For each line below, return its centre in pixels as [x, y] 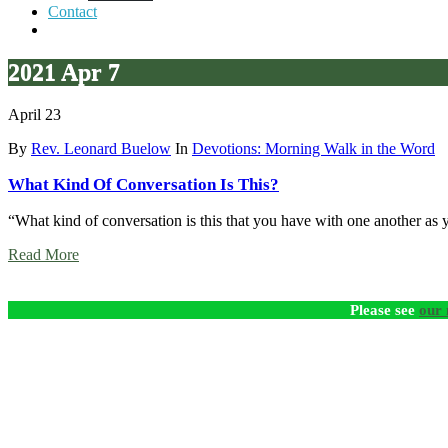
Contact [72, 11]
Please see [384, 309]
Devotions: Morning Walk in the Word [313, 148]
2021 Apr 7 [64, 71]
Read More [43, 254]
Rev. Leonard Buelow [101, 148]
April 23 [34, 114]
